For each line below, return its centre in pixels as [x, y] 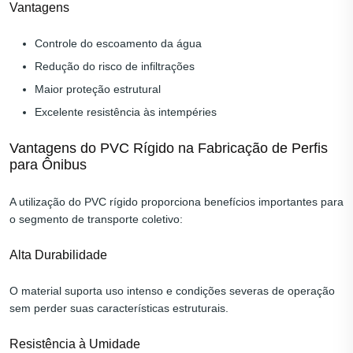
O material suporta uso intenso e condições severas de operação [172, 291]
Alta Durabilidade [58, 255]
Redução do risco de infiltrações [115, 67]
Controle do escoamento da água [118, 44]
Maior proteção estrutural [98, 89]
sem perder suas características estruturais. [119, 308]
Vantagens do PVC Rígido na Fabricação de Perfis [169, 149]
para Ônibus [48, 165]
